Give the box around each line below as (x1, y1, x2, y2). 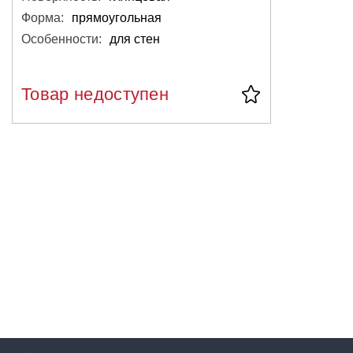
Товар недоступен (21, 84, 169, 104)
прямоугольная (72, 10, 162, 24)
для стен (110, 32, 160, 46)
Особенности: (21, 32, 102, 46)
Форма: (21, 10, 64, 24)
